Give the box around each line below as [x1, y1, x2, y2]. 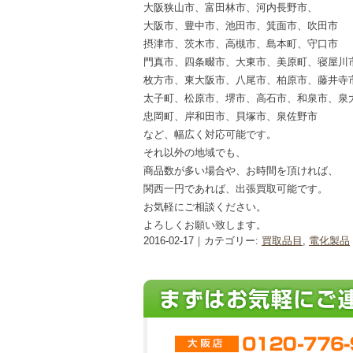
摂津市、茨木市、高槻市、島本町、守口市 [143, 38, 338, 50]
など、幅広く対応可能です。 [143, 128, 277, 140]
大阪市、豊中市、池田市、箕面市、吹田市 [143, 20, 338, 32]
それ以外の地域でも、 [143, 147, 246, 158]
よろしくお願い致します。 [143, 219, 266, 231]
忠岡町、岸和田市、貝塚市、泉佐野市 [143, 110, 318, 122]
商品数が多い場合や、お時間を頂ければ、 [143, 165, 338, 176]
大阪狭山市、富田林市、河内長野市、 [143, 2, 318, 13]
